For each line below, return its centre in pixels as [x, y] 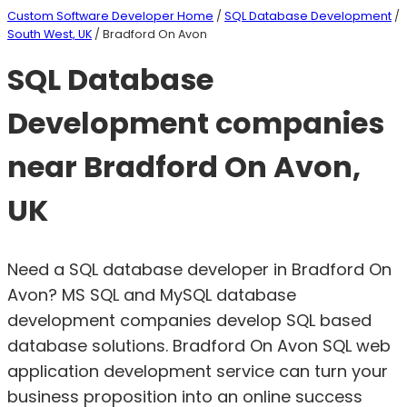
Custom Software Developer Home [110, 16]
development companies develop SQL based [189, 320]
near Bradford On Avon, [184, 167]
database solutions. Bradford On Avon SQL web [199, 345]
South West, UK [50, 35]
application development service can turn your [198, 371]
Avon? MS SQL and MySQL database [152, 294]
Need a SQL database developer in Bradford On [199, 269]
